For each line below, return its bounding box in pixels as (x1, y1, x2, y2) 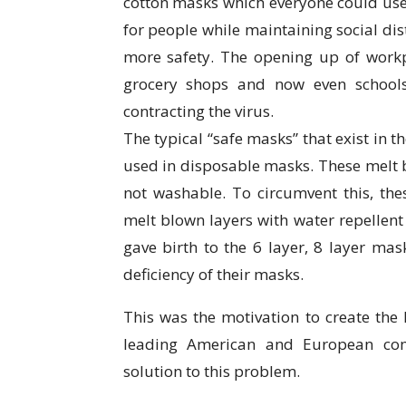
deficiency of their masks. (122, 264, 304, 285)
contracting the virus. (122, 101, 274, 122)
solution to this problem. (122, 361, 300, 382)
